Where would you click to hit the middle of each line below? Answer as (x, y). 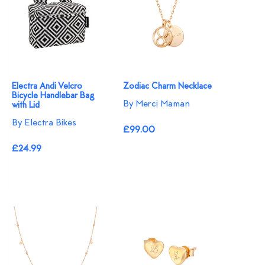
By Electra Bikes (44, 123)
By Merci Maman (157, 104)
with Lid (26, 105)
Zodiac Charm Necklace (168, 86)
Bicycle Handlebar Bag (53, 96)
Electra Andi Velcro (47, 86)
